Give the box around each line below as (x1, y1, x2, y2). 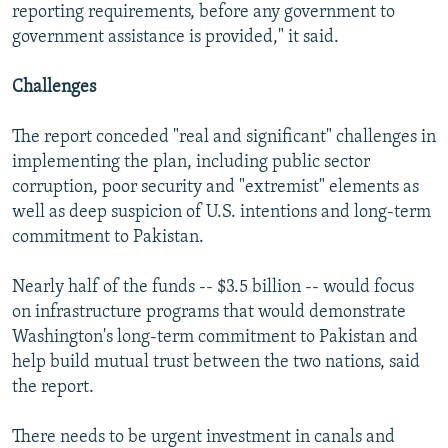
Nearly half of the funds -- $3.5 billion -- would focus (12, 278, 414, 298)
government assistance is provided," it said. (12, 28, 339, 48)
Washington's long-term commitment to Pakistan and (12, 328, 418, 348)
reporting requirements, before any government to (12, 3, 395, 23)
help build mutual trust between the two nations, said (12, 353, 420, 373)
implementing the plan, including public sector (12, 153, 370, 173)
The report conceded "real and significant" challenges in (12, 128, 436, 148)
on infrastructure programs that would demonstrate (12, 303, 406, 323)
